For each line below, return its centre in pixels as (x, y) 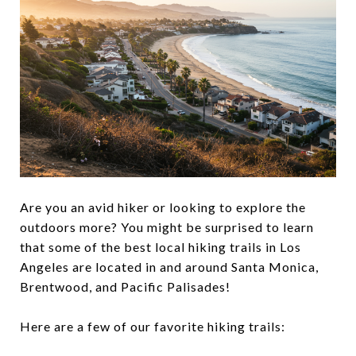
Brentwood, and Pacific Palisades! (125, 286)
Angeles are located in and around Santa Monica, (169, 266)
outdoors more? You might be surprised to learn (167, 226)
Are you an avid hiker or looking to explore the (163, 207)
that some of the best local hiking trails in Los (161, 246)
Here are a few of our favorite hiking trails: (153, 326)
